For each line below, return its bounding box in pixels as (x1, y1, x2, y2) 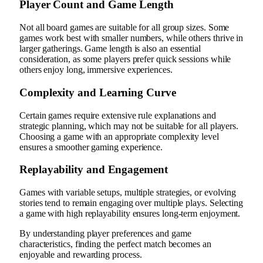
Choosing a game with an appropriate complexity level (19, 131, 219, 141)
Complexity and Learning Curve (19, 86, 176, 99)
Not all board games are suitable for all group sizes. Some (19, 22, 230, 33)
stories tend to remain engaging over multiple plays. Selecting (19, 197, 244, 208)
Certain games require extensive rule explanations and (19, 110, 216, 120)
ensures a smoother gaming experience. (19, 141, 163, 152)
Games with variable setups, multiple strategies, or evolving (19, 187, 237, 197)
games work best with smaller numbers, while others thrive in (19, 33, 244, 43)
